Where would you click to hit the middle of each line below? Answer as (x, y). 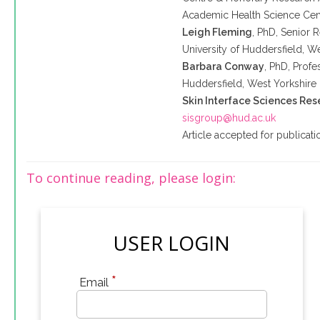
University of (212, 49)
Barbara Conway (224, 66)
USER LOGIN (172, 243)
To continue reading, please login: (131, 178)
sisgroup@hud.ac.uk (229, 118)
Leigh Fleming (217, 32)
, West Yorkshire (280, 84)
